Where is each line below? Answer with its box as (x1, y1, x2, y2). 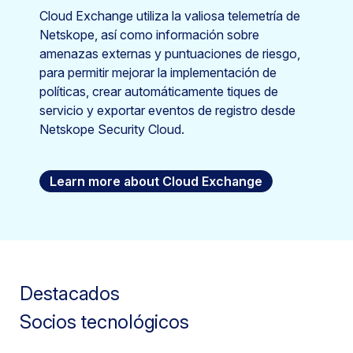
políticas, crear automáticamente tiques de (39, 84, 278, 99)
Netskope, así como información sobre (39, 27, 259, 43)
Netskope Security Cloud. (39, 121, 184, 137)
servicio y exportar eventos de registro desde (39, 102, 295, 118)
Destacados (20, 282, 120, 305)
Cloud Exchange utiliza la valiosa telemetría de (39, 8, 300, 24)
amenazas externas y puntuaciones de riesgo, (39, 46, 300, 61)
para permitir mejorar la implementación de (39, 65, 277, 80)
